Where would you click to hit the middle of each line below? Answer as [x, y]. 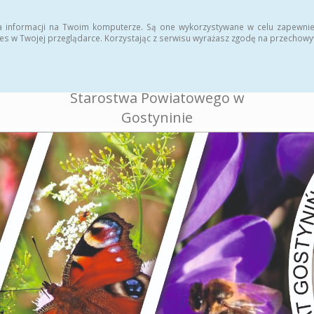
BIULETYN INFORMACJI [157, 59]
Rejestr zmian [67, 14]
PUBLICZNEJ [157, 78]
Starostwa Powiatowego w [157, 98]
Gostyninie [157, 117]
